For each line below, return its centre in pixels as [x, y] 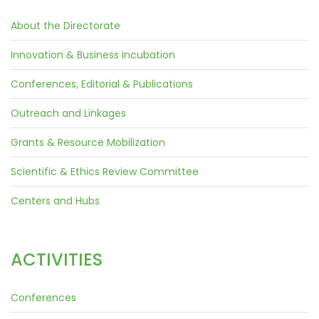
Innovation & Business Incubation [93, 54]
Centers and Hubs [55, 200]
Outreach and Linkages [68, 113]
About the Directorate [66, 25]
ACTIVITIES [57, 259]
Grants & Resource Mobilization [88, 142]
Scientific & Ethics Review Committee [105, 171]
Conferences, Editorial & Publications [102, 84]
